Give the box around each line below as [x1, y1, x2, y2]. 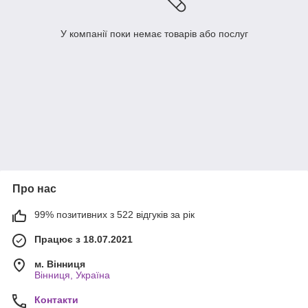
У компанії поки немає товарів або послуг [60, 28, 248, 40]
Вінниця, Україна [34, 269, 110, 281]
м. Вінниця [34, 258, 85, 270]
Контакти [34, 294, 78, 306]
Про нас [12, 183, 56, 195]
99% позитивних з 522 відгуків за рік [34, 209, 195, 221]
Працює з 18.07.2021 [34, 234, 133, 245]
